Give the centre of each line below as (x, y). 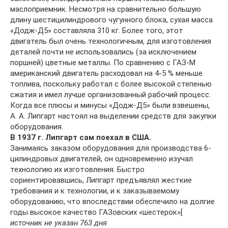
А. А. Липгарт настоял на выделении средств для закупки (113, 116)
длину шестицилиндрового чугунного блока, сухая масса (111, 20)
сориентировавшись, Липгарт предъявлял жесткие (101, 180)
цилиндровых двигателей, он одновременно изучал (102, 159)
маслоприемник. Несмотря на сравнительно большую (106, 9)
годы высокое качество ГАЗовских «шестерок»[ (96, 212)
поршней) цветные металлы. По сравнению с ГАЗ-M (103, 63)
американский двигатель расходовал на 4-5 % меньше (106, 74)
